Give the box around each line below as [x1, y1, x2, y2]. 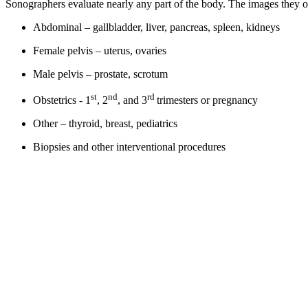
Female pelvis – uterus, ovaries [33, 44, 169, 56]
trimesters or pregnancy [157, 93, 261, 106]
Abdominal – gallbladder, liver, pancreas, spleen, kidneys [33, 21, 283, 33]
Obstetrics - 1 [33, 93, 91, 106]
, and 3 [118, 93, 147, 106]
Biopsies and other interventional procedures [33, 140, 228, 153]
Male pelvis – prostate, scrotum [33, 67, 170, 80]
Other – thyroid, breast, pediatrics [33, 117, 180, 129]
